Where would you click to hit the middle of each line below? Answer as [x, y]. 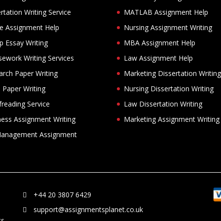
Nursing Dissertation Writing [169, 88]
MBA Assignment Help [160, 42]
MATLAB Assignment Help [166, 12]
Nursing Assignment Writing [168, 27]
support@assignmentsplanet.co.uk [88, 209]
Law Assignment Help [158, 58]
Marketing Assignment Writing [172, 119]
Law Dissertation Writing [163, 104]
